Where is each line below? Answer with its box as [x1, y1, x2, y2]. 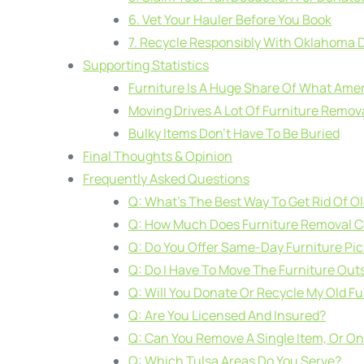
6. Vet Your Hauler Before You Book [128, 10, 331, 28]
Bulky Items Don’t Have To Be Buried [128, 123, 340, 142]
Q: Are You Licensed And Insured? [128, 305, 326, 324]
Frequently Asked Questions [83, 169, 249, 188]
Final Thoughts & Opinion [83, 146, 232, 165]
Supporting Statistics [83, 55, 209, 74]
